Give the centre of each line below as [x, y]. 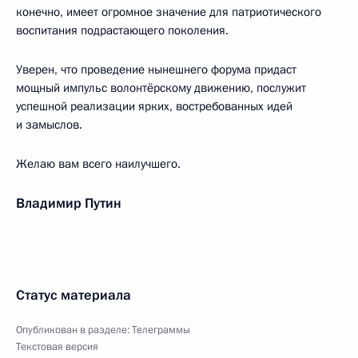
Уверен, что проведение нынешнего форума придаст [156, 70]
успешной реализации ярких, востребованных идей [154, 106]
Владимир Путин [69, 203]
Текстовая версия [57, 347]
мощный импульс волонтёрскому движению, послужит [161, 88]
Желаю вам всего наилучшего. [98, 164]
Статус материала [74, 295]
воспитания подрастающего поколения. [122, 30]
